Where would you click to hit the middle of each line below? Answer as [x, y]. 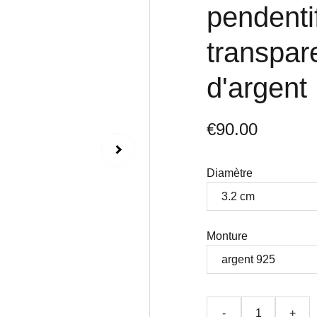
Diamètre [230, 173]
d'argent [257, 88]
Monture [227, 236]
